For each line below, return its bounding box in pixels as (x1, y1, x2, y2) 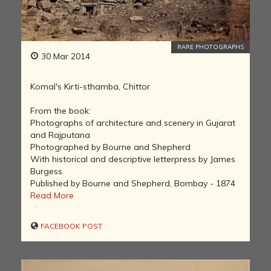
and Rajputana (30, 129, 90, 141)
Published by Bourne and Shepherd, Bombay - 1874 (30, 178, 235, 189)
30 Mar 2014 (39, 51, 90, 62)
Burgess (30, 166, 62, 177)
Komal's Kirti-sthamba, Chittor (30, 81, 150, 93)
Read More (30, 190, 74, 201)
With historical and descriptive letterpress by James (30, 154, 235, 165)
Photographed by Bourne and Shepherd (30, 142, 191, 153)
